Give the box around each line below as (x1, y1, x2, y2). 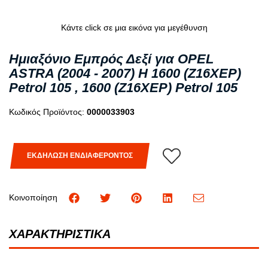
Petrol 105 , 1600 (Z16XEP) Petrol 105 (9, 80, 237, 95)
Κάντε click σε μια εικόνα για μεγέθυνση (60, 22, 208, 32)
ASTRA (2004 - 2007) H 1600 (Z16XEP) (9, 65, 241, 81)
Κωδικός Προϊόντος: (9, 106, 87, 117)
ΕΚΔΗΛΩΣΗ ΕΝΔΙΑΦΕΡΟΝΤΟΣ (27, 151, 133, 160)
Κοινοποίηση (9, 192, 57, 202)
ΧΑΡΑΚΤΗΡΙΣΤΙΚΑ (9, 227, 111, 240)
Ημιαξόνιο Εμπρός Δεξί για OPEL (9, 51, 214, 66)
